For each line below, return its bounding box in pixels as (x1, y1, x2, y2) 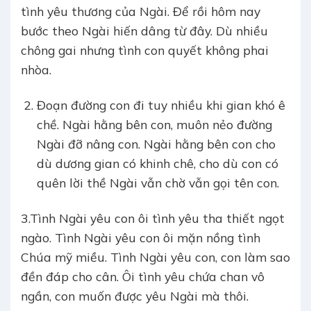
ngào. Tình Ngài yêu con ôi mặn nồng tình (21, 230, 260, 246)
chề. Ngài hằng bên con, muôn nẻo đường (36, 117, 272, 133)
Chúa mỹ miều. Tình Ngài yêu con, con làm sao (21, 249, 290, 265)
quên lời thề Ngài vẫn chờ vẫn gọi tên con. (36, 175, 279, 191)
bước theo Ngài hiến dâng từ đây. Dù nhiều (21, 23, 268, 39)
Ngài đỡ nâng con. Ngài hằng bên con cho (36, 136, 276, 152)
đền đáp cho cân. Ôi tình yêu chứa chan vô (21, 269, 264, 285)
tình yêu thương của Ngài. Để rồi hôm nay (21, 3, 260, 19)
